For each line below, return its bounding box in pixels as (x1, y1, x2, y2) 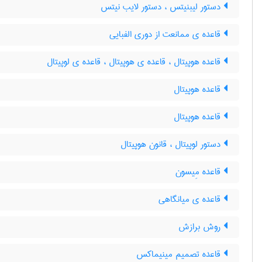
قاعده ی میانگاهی (158, 191, 223, 208)
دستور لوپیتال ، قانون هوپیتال (120, 136, 223, 153)
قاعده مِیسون (175, 164, 223, 180)
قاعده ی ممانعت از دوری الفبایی (109, 26, 223, 43)
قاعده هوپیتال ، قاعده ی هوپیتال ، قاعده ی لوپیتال (47, 54, 223, 70)
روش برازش (178, 219, 223, 235)
